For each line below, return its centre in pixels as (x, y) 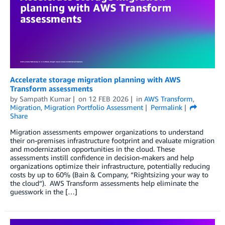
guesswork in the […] (44, 191)
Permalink (166, 107)
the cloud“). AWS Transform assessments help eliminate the (104, 183)
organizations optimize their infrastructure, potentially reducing (110, 166)
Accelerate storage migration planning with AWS (95, 79)
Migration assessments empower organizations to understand (107, 132)
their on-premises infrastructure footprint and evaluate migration (112, 140)
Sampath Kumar (45, 98)
